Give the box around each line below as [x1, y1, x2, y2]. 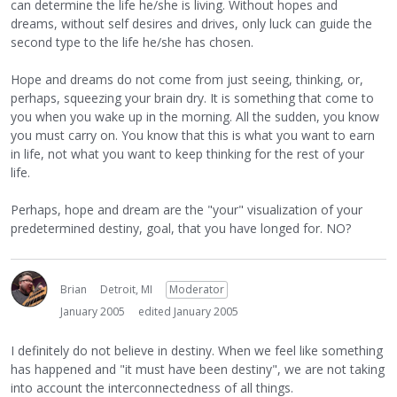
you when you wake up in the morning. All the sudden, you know [11, 108, 379, 125]
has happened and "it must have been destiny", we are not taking [11, 361, 385, 378]
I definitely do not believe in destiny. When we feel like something [11, 342, 383, 359]
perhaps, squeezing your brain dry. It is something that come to [11, 90, 374, 106]
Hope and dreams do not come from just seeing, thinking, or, [11, 71, 363, 88]
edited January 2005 [138, 304, 238, 319]
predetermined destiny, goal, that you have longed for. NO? [11, 220, 351, 237]
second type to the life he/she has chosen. [11, 34, 253, 51]
